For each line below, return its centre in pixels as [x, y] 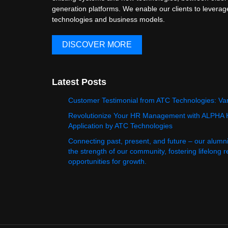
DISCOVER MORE [97, 45]
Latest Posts [79, 82]
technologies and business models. [108, 19]
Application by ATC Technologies [120, 125]
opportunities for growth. [107, 161]
